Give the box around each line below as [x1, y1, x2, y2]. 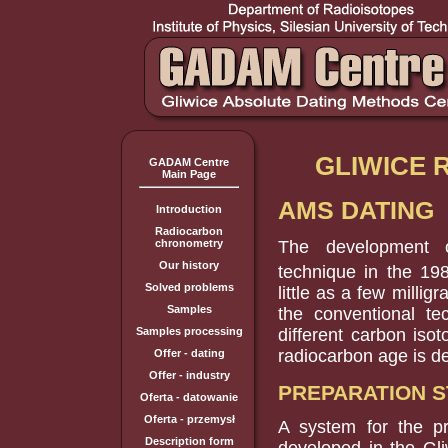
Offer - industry [148, 369, 230, 381]
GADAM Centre [149, 156, 229, 168]
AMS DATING [278, 196, 434, 224]
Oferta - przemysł [143, 413, 235, 425]
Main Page [162, 168, 216, 180]
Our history [159, 259, 219, 271]
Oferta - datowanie [140, 391, 238, 403]
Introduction [156, 203, 222, 215]
